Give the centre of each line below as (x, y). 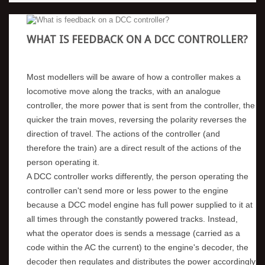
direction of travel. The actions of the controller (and (123, 133)
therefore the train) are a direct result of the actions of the (134, 148)
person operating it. (63, 162)
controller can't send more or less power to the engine (127, 190)
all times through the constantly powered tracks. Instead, (132, 219)
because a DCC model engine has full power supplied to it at (140, 204)
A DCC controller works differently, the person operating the (138, 176)
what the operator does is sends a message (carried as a (133, 233)
